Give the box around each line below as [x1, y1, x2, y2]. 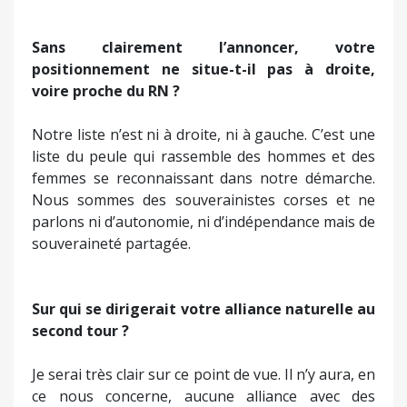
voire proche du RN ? [32, 81, 180, 102]
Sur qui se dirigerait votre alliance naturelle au [32, 299, 375, 320]
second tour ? [32, 321, 129, 342]
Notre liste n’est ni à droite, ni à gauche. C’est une [32, 124, 375, 145]
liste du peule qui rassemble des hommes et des [32, 146, 375, 167]
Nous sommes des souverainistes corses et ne [32, 190, 375, 211]
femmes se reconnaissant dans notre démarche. [32, 168, 375, 189]
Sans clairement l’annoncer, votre [32, 37, 375, 58]
